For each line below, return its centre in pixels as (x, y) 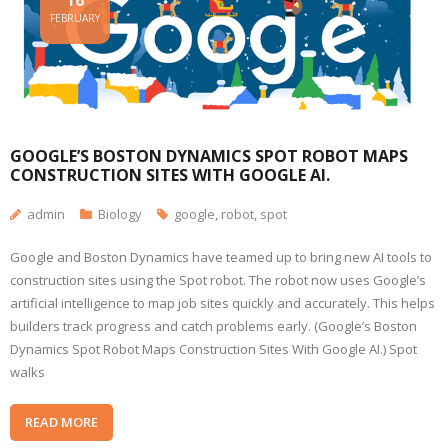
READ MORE (61, 421)
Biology (120, 213)
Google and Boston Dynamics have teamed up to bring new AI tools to (221, 256)
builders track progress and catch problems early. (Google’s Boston (213, 325)
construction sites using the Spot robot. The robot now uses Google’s (218, 279)
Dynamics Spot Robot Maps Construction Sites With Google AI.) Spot (213, 348)
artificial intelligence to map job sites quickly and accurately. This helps (222, 302)
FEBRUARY (75, 18)
